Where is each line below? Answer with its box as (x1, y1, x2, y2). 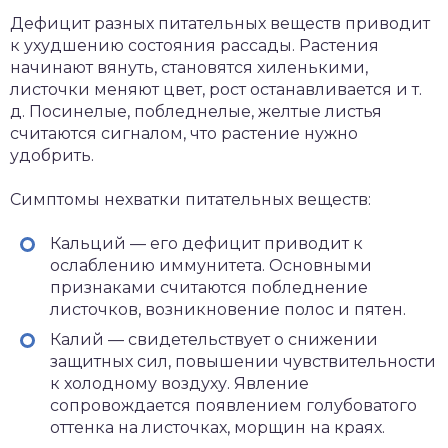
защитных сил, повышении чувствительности (50, 352, 436, 371)
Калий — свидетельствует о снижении (50, 330, 378, 349)
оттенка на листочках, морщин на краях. (50, 418, 385, 437)
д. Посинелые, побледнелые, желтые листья (10, 102, 382, 121)
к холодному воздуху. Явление (50, 374, 309, 393)
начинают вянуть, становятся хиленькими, (10, 58, 368, 77)
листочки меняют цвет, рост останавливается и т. (10, 80, 422, 99)
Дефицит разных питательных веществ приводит (10, 14, 430, 33)
